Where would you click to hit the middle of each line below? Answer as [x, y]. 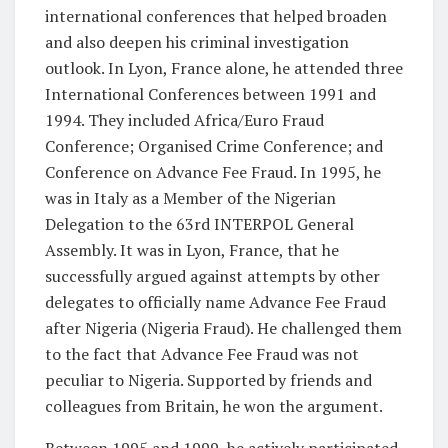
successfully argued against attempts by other [212, 275]
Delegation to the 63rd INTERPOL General [199, 223]
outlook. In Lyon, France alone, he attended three [224, 67]
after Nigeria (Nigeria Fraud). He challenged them [223, 327]
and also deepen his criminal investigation [197, 41]
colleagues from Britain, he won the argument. [215, 405]
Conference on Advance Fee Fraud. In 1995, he [213, 171]
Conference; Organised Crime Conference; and [214, 145]
